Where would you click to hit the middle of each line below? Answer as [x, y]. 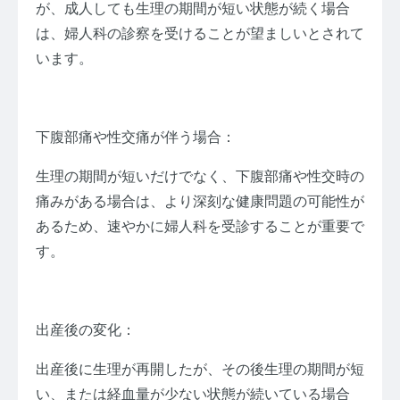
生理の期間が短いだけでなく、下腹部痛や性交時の [200, 177]
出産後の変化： [86, 330]
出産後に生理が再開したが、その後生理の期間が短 [200, 370]
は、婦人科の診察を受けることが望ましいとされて [200, 34]
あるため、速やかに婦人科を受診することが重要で [200, 227]
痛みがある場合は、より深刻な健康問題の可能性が [200, 202]
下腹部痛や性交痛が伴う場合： [136, 137]
